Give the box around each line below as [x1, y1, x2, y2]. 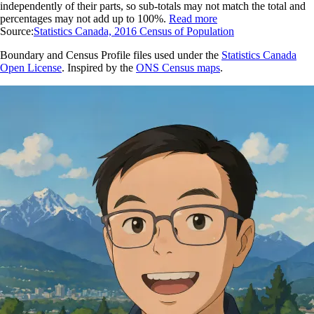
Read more [169, 13, 217, 25]
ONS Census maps [136, 62, 220, 74]
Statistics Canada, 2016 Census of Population [34, 25, 234, 38]
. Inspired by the [62, 62, 136, 74]
